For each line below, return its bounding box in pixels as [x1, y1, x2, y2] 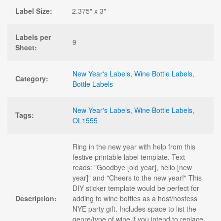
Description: [15, 193, 57, 203]
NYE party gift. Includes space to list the [73, 203, 196, 214]
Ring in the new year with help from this [73, 141, 195, 151]
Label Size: [15, 5, 52, 16]
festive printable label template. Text [73, 151, 185, 162]
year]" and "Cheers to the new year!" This [73, 172, 202, 183]
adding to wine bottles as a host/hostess [73, 193, 197, 203]
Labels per [15, 32, 51, 42]
